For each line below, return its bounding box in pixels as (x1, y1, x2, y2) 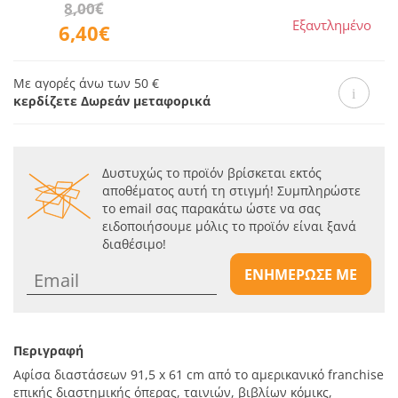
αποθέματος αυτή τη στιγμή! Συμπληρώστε (102, 182, 361, 200)
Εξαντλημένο (291, 15, 371, 34)
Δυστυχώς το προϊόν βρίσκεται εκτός (102, 164, 322, 182)
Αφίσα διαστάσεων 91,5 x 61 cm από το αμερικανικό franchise (13, 366, 384, 384)
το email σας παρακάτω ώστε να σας (102, 200, 321, 218)
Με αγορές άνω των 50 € (13, 75, 159, 92)
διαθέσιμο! (102, 235, 166, 253)
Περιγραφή (13, 342, 84, 360)
